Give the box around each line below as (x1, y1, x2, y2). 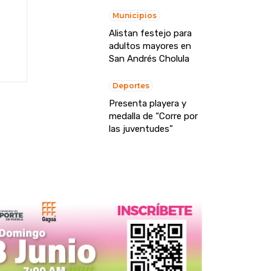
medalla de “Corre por (108, 111, 198, 122)
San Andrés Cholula (108, 53, 189, 65)
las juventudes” (108, 123, 173, 135)
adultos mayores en (108, 41, 191, 52)
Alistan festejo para (108, 28, 192, 39)
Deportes (112, 81, 149, 91)
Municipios (112, 11, 157, 21)
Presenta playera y (108, 98, 186, 109)
